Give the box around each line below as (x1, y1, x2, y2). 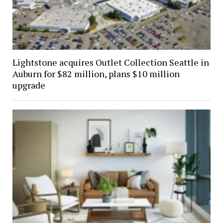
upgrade (12, 79, 45, 91)
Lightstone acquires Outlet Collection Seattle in (12, 56, 209, 68)
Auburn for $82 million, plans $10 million (12, 67, 180, 80)
